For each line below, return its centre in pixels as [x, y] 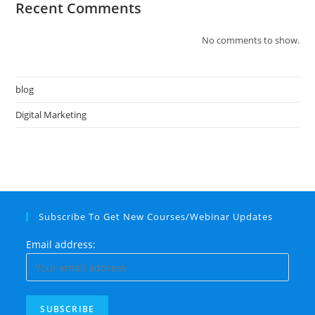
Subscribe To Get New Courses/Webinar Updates [156, 217]
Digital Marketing [51, 115]
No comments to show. [250, 40]
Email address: [61, 244]
